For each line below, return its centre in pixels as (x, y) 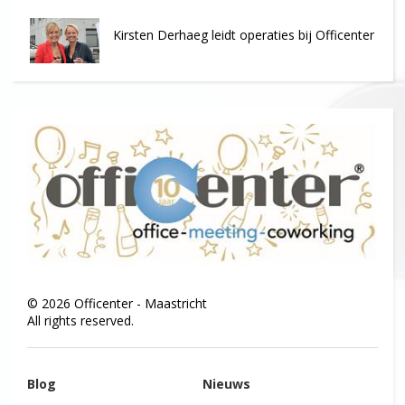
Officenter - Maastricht (139, 304)
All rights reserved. (81, 321)
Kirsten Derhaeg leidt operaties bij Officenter (243, 34)
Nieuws (226, 384)
